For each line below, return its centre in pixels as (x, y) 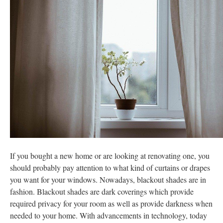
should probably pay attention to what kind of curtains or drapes (110, 167)
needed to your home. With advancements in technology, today (109, 215)
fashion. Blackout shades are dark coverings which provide (102, 191)
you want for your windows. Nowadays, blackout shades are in (108, 179)
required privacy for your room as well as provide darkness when (111, 203)
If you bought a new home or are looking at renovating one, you (110, 156)
